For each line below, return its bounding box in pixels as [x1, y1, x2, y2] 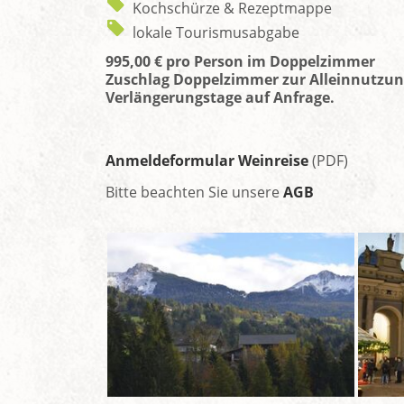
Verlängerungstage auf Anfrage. [106, 87, 335, 107]
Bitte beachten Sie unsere [106, 181, 283, 202]
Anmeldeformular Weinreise [106, 150, 308, 170]
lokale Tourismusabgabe [133, 22, 299, 42]
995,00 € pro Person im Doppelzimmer [106, 50, 375, 71]
